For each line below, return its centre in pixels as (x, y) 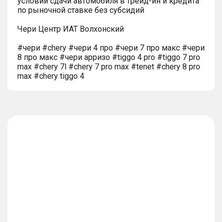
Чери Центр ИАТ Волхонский (71, 29)
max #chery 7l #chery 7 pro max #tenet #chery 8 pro (109, 66)
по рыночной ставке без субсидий (81, 10)
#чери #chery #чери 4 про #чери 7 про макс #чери (111, 48)
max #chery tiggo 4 (51, 76)
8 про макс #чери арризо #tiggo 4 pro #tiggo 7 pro (109, 57)
